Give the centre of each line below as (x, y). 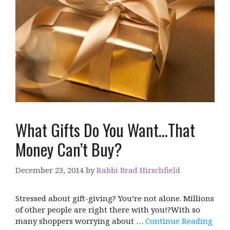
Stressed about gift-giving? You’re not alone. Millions (115, 198)
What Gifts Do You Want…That (105, 130)
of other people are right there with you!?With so (108, 209)
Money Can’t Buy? (69, 149)
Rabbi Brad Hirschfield (138, 170)
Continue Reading (179, 221)
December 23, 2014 (50, 170)
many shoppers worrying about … (80, 221)
